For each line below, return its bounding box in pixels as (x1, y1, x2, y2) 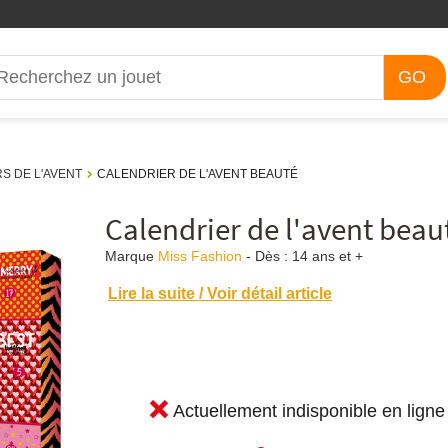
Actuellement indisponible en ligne (172, 401, 445, 422)
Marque (104, 248, 154, 264)
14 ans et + (291, 248, 363, 264)
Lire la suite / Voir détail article (107, 284, 332, 302)
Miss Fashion (157, 248, 242, 264)
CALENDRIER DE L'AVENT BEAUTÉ (97, 167, 298, 181)
